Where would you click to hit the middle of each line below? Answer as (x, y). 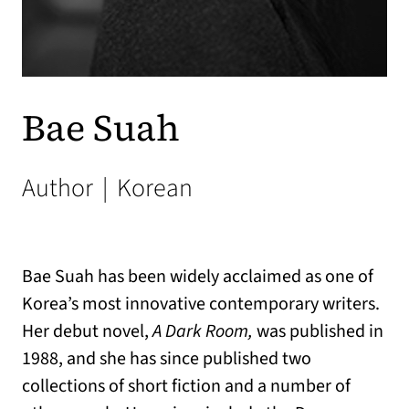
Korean (152, 188)
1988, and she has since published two (167, 359)
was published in (318, 331)
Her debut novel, (87, 331)
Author (60, 188)
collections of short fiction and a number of (186, 386)
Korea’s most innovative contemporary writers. (201, 304)
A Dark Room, (203, 331)
